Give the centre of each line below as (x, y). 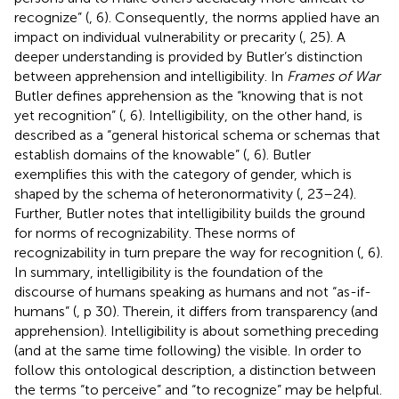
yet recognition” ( (69, 115)
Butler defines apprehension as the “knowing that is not (189, 95)
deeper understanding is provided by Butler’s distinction (188, 56)
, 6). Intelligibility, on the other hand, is (243, 115)
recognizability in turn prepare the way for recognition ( (187, 252)
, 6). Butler (279, 154)
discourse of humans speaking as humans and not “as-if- (193, 291)
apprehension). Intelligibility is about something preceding (196, 330)
